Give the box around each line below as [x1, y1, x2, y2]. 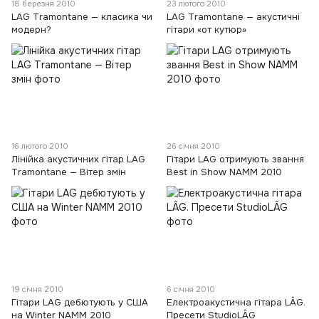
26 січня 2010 [167, 141, 220, 152]
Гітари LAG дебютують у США [11, 296, 148, 308]
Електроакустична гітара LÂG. [167, 296, 305, 308]
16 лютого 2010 [11, 141, 68, 152]
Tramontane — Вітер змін [11, 166, 126, 179]
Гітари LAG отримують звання [167, 153, 304, 166]
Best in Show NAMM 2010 [167, 166, 282, 179]
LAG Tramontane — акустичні [167, 10, 300, 23]
